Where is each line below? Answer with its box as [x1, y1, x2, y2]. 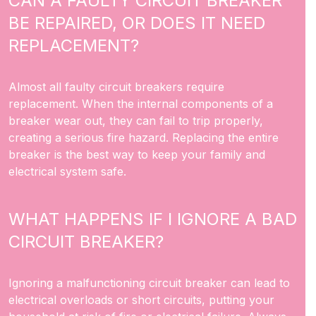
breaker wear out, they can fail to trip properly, [8, 114, 263, 128]
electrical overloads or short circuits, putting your [8, 293, 274, 307]
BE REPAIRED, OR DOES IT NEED [8, 13, 265, 33]
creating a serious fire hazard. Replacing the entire [8, 130, 279, 145]
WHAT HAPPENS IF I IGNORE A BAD [8, 209, 297, 229]
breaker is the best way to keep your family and [8, 147, 265, 162]
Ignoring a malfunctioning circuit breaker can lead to [8, 276, 290, 290]
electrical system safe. [8, 164, 130, 178]
